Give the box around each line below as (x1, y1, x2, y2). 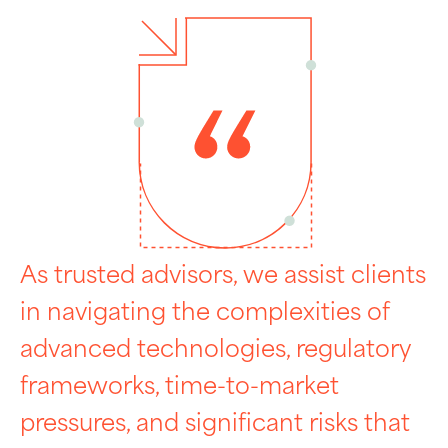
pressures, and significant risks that (20, 413, 410, 436)
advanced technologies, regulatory (20, 339, 410, 362)
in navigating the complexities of (20, 302, 389, 325)
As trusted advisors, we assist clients (20, 265, 426, 288)
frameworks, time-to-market (20, 376, 339, 399)
